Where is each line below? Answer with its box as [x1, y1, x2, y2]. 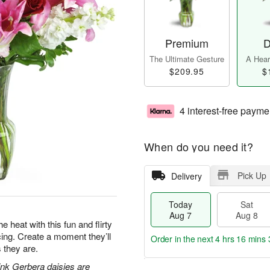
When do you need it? [144, 139, 253, 155]
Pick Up [237, 169, 266, 182]
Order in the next [151, 233, 216, 245]
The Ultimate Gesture [149, 53, 224, 65]
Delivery [171, 170, 202, 183]
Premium [165, 35, 209, 51]
